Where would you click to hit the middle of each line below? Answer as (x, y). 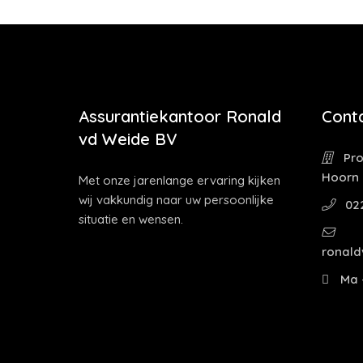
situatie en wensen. (131, 219)
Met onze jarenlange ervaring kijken (179, 180)
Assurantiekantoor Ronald (180, 116)
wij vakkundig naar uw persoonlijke (176, 200)
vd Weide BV (128, 139)
